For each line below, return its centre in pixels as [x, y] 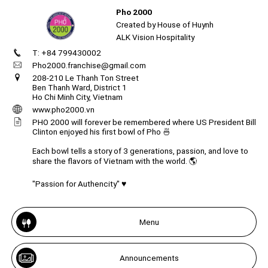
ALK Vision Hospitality [155, 37]
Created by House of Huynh [165, 25]
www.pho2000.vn [63, 109]
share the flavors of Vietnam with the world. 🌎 [115, 161]
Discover [243, 103]
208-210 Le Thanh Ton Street [86, 78]
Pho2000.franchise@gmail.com [89, 65]
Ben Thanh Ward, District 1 [80, 87]
